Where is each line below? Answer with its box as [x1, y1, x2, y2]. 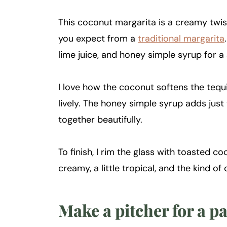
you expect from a [58, 32, 138, 45]
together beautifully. [58, 113, 142, 126]
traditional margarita [138, 32, 224, 45]
